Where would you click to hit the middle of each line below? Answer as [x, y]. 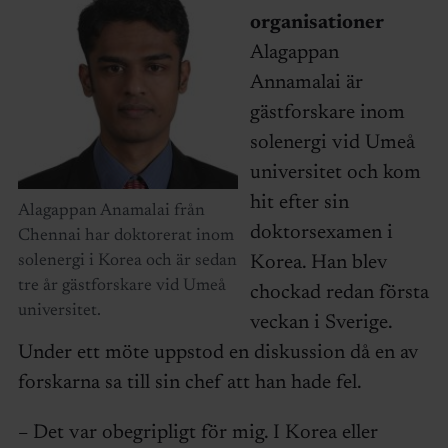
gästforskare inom [327, 113]
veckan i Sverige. [320, 323]
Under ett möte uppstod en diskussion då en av [218, 353]
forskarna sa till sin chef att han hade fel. [189, 383]
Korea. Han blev [318, 263]
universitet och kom [335, 173]
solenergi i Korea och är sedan [127, 261]
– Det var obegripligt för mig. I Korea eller [197, 433]
